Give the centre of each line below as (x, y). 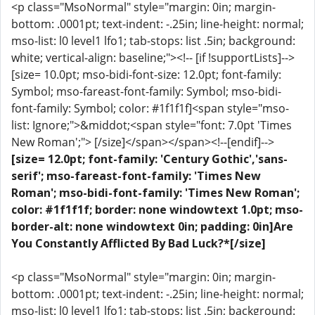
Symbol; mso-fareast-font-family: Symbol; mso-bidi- (146, 91)
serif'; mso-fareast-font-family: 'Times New (136, 176)
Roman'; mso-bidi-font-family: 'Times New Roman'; (155, 193)
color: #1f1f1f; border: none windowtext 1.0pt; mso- (157, 210)
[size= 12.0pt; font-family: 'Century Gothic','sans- (149, 159)
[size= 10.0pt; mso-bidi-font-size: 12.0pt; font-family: (146, 75)
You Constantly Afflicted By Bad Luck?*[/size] (139, 243)
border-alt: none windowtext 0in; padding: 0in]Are (152, 226)
